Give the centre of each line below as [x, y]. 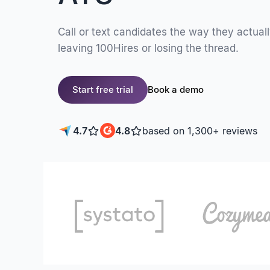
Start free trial [103, 89]
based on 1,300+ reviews [200, 130]
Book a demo [176, 89]
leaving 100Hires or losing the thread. [148, 48]
